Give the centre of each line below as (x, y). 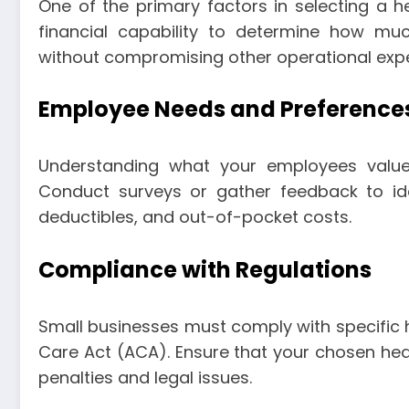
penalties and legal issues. (145, 377)
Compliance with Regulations (205, 269)
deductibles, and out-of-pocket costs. (195, 217)
